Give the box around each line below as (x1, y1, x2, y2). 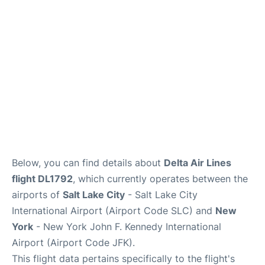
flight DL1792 (12, 173, 73, 185)
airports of (12, 189, 63, 201)
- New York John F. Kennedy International (33, 221, 221, 232)
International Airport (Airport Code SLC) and (12, 205, 215, 216)
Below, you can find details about (12, 157, 164, 169)
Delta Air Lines (164, 157, 231, 169)
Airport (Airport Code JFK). (12, 237, 135, 248)
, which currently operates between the (73, 173, 248, 185)
